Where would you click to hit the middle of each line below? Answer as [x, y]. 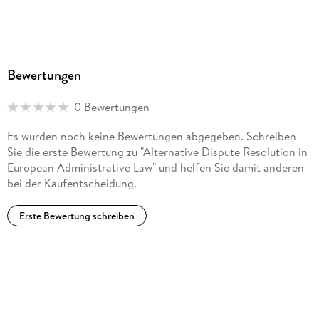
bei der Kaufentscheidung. [72, 183]
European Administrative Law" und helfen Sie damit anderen [155, 168]
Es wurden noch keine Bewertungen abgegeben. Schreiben [151, 136]
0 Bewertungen [111, 107]
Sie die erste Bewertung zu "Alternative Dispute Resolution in [157, 152]
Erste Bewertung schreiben [77, 215]
